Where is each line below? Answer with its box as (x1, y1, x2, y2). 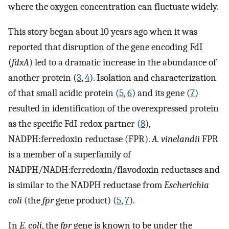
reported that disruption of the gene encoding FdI (8, 41, 203, 53)
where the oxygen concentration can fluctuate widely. (8, 1, 218, 13)
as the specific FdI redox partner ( (8, 118, 141, 130)
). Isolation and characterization (89, 72, 216, 84)
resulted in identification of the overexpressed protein (8, 103, 219, 114)
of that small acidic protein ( (8, 87, 119, 99)
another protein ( (8, 72, 77, 84)
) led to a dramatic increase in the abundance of (29, 57, 216, 68)
